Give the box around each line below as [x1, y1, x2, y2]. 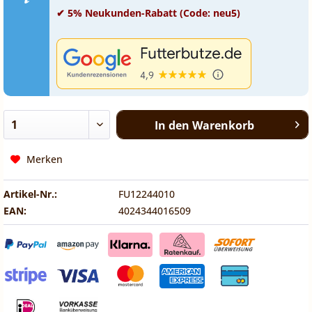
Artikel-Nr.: [3, 187, 57, 201]
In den [154, 118, 189, 133]
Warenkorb [192, 118, 254, 133]
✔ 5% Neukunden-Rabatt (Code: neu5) [56, 6, 240, 19]
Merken [26, 153, 63, 166]
